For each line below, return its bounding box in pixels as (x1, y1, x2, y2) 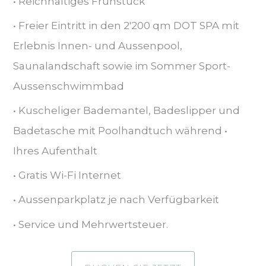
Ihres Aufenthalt (12, 145, 97, 157)
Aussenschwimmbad (12, 80, 124, 92)
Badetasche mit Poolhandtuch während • (12, 125, 227, 137)
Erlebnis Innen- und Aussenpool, (12, 39, 182, 52)
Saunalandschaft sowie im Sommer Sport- (12, 59, 230, 72)
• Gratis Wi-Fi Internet (12, 169, 121, 182)
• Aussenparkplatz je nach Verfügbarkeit (12, 194, 219, 206)
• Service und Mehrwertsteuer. (12, 218, 168, 230)
